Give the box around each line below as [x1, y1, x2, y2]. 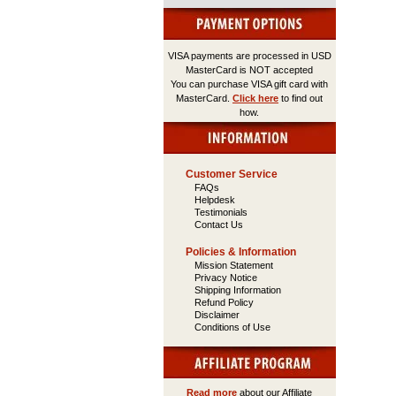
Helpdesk [194, 194, 235, 205]
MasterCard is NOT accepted [186, 65, 313, 75]
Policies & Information [185, 246, 296, 258]
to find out [278, 93, 323, 103]
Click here [232, 93, 278, 103]
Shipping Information [194, 285, 281, 295]
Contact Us [194, 219, 243, 230]
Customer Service [185, 168, 278, 180]
